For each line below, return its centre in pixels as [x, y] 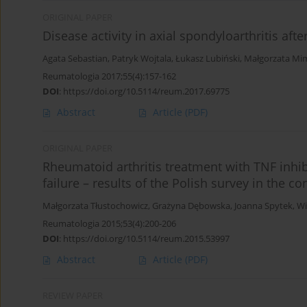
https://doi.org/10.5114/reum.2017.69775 [146, 91]
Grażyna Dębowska [191, 206]
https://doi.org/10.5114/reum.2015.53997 [146, 239]
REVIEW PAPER [73, 296]
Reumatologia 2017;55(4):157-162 [109, 76]
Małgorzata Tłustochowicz [95, 206]
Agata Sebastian [75, 59]
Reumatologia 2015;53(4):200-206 [109, 224]
